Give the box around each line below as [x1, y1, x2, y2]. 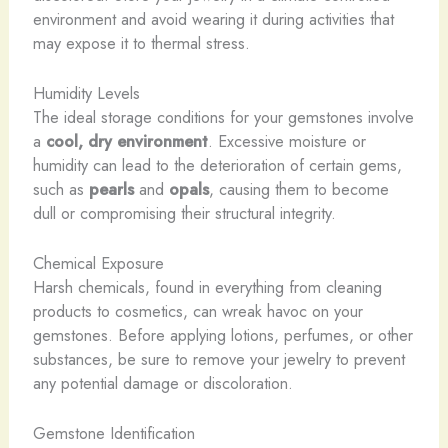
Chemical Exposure [32, 251, 164, 276]
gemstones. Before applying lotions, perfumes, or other [32, 323, 413, 348]
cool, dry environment [45, 128, 208, 153]
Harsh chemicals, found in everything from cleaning [32, 275, 382, 300]
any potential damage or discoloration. [32, 371, 293, 396]
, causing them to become [208, 176, 389, 201]
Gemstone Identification [32, 421, 195, 446]
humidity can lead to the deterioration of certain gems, [32, 152, 402, 177]
